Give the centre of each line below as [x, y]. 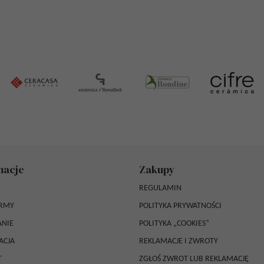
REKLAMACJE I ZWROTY [179, 241]
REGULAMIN [160, 188]
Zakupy [157, 169]
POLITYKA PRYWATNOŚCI [180, 206]
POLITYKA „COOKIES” [174, 224]
